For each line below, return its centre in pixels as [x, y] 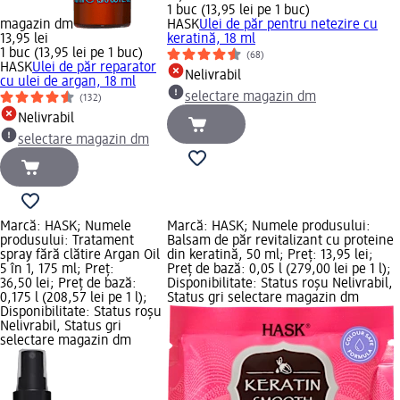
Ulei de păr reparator [94, 67]
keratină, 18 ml [211, 39]
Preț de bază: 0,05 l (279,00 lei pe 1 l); [279, 269]
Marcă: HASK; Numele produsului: [269, 226]
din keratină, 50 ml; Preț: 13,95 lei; [270, 255]
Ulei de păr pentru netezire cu [288, 25]
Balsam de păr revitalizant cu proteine [280, 241]
